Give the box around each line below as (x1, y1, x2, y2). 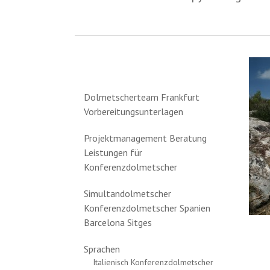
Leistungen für (84, 146, 142, 159)
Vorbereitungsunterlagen (84, 105, 183, 118)
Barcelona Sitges (84, 216, 152, 228)
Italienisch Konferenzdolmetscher (93, 257, 213, 268)
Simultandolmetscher (84, 187, 171, 199)
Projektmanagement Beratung (84, 132, 207, 144)
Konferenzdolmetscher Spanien (84, 202, 210, 214)
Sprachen (84, 243, 120, 255)
